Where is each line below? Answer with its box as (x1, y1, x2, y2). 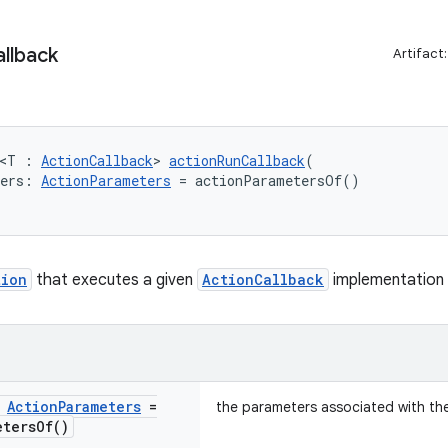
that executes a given (32, 270, 197, 290)
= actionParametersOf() (171, 171, 360, 190)
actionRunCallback (169, 151, 305, 170)
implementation (329, 270, 444, 290)
